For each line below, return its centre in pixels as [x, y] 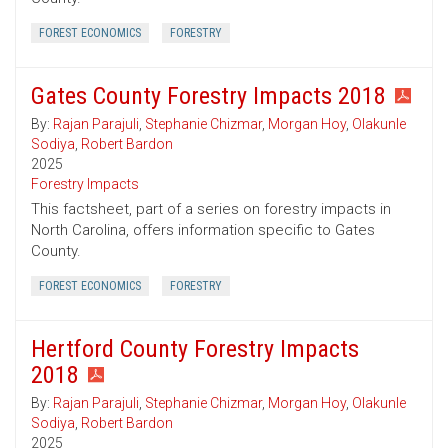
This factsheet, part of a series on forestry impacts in [211, 209]
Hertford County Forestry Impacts [195, 349]
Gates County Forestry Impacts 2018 [208, 96]
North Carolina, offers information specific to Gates [203, 230]
